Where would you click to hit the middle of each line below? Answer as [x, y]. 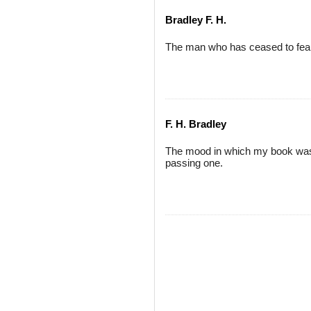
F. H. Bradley [196, 124]
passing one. [194, 163]
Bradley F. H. [196, 20]
